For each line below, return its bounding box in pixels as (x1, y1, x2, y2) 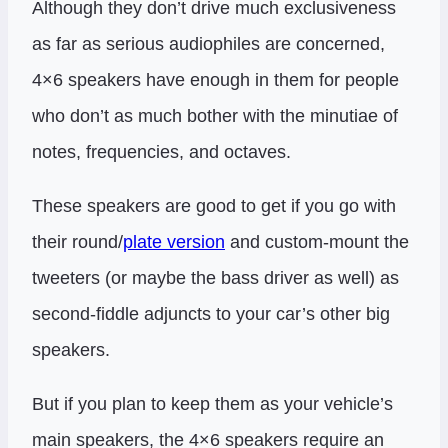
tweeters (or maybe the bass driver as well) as (32, 267, 399, 288)
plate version (123, 231, 225, 252)
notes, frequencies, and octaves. (32, 141, 291, 162)
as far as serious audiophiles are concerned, (32, 33, 385, 54)
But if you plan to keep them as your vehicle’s (32, 393, 393, 414)
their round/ (32, 231, 123, 252)
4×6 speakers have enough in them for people (32, 69, 399, 90)
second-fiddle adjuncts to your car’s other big (32, 303, 390, 324)
